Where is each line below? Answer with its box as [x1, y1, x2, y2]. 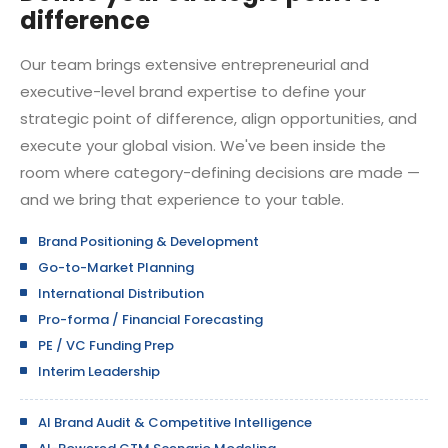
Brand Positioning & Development [38, 232, 259, 251]
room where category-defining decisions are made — [20, 162, 420, 183]
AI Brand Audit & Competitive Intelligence [38, 413, 312, 432]
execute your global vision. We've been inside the [20, 135, 386, 156]
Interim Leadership [38, 362, 160, 381]
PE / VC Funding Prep [38, 336, 174, 355]
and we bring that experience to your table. [20, 189, 344, 210]
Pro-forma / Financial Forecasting [38, 310, 263, 329]
